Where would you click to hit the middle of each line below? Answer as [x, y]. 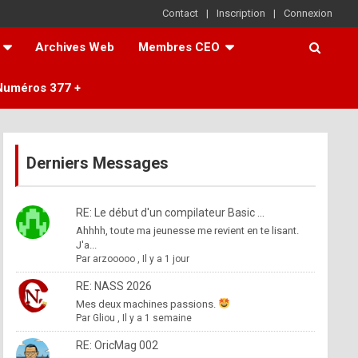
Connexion [308, 13]
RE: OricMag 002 [117, 345]
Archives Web [75, 47]
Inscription [241, 13]
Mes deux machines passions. [147, 304]
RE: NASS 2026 [113, 286]
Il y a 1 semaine [157, 318]
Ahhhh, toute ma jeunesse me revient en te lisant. [187, 231]
